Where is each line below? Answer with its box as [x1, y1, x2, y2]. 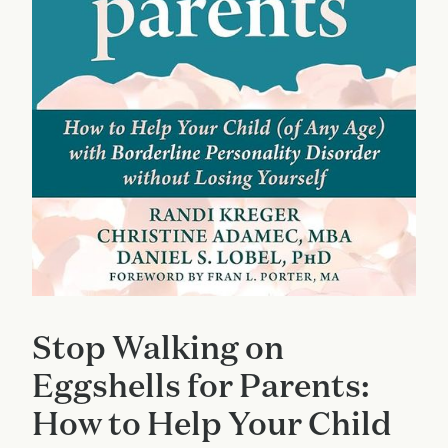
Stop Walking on [32, 326, 284, 369]
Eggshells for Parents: [32, 364, 370, 407]
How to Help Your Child [32, 402, 392, 445]
